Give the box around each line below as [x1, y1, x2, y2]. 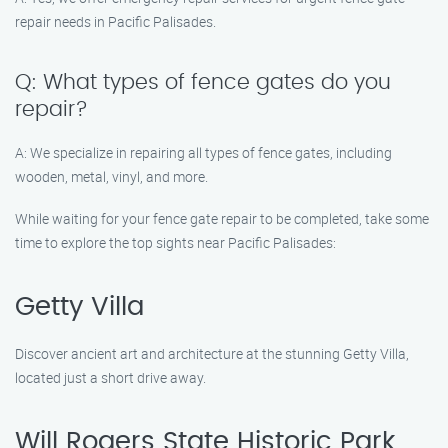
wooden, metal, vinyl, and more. [15, 167, 208, 186]
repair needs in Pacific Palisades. [15, 12, 216, 31]
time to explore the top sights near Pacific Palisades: [15, 233, 336, 252]
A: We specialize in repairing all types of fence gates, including [15, 143, 392, 162]
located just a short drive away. [15, 368, 206, 387]
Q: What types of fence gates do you [15, 72, 391, 93]
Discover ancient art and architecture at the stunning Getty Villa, [15, 344, 409, 363]
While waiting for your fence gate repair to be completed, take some [15, 209, 429, 228]
